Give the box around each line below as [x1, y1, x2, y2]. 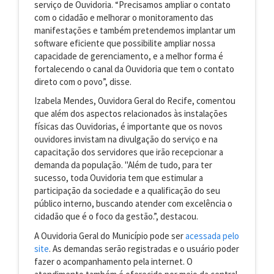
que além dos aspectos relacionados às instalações [34, 108, 228, 120]
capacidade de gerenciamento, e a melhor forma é [34, 50, 223, 62]
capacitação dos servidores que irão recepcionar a [34, 146, 223, 158]
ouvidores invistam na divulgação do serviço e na [34, 133, 218, 146]
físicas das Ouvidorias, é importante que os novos [34, 120, 223, 133]
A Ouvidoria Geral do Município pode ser [34, 229, 185, 242]
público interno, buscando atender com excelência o [34, 198, 232, 210]
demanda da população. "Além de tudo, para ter [34, 159, 212, 171]
